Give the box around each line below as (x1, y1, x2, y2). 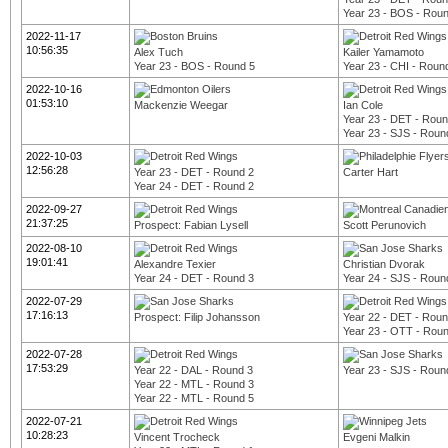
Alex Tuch (134, 46, 183, 58)
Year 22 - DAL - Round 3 (134, 364, 253, 376)
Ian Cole (343, 99, 383, 111)
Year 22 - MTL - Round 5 (134, 392, 254, 404)
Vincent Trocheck (134, 431, 220, 443)
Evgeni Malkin (343, 431, 410, 443)
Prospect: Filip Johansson (134, 311, 260, 323)
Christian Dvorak (343, 258, 425, 270)
